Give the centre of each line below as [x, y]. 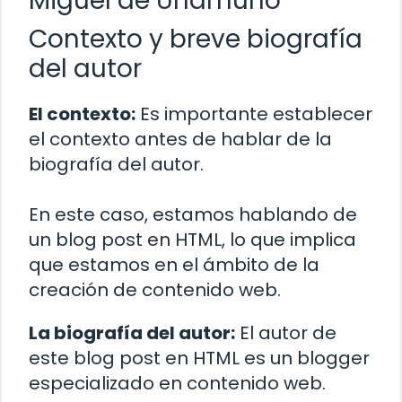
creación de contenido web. [155, 289]
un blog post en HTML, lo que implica [192, 239]
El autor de [286, 332]
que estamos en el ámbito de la [174, 264]
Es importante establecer [254, 114]
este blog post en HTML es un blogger [199, 358]
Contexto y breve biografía [196, 39]
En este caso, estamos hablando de [193, 214]
